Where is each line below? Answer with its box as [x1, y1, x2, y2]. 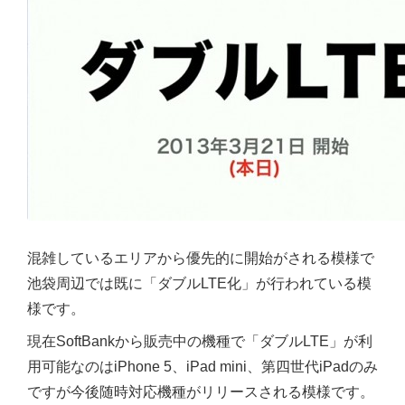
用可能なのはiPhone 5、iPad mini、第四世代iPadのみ [27, 359, 378, 375]
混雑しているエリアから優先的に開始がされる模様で [27, 250, 374, 267]
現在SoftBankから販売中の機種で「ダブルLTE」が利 [27, 334, 372, 350]
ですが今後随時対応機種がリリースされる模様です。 [27, 384, 374, 400]
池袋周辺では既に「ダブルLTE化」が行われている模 [27, 276, 372, 292]
